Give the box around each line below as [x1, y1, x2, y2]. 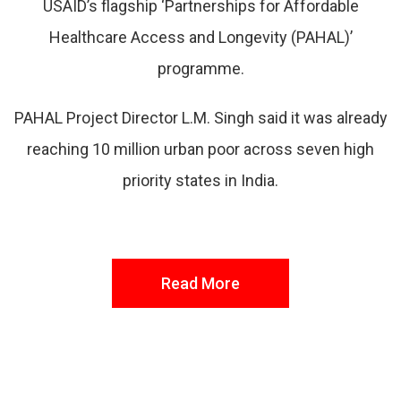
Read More [161, 274, 240, 293]
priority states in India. [123, 171, 278, 190]
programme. [157, 59, 244, 78]
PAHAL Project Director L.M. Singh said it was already [13, 108, 388, 127]
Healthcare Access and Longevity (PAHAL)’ [48, 28, 353, 47]
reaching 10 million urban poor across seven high [27, 140, 374, 158]
